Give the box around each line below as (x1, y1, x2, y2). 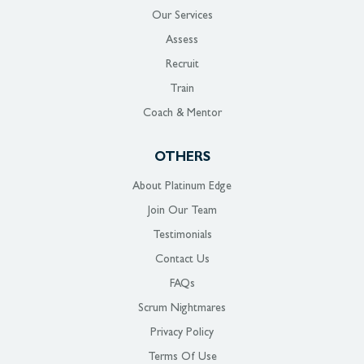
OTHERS (154, 151, 210, 165)
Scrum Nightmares (138, 302, 226, 314)
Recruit (165, 58, 199, 71)
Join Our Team (147, 205, 217, 217)
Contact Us (154, 253, 210, 266)
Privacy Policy (150, 327, 214, 339)
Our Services (151, 10, 213, 22)
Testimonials (152, 229, 212, 241)
